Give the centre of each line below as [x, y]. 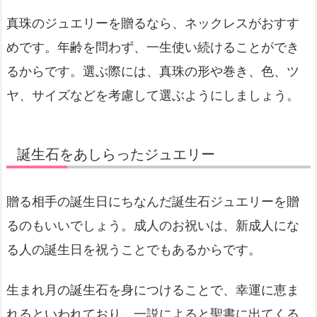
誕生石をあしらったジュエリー [116, 154]
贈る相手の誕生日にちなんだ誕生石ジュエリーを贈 [153, 201]
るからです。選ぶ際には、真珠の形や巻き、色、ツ [153, 71]
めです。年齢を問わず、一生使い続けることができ [153, 47]
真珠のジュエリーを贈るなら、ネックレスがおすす [153, 23]
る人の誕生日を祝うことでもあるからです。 [134, 249]
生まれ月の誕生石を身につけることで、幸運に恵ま [153, 289]
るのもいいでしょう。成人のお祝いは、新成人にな [153, 225]
